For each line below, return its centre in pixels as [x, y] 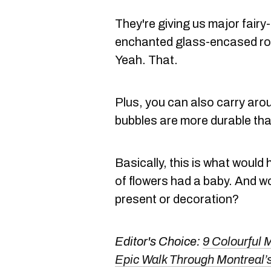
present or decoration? [177, 199]
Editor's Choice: [159, 241]
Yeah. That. [146, 60]
